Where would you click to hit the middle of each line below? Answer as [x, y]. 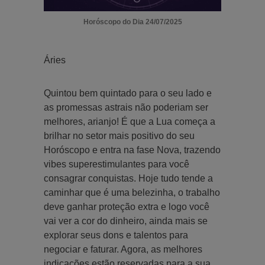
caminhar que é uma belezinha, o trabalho [132, 192]
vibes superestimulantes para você [117, 164]
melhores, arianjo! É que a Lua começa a [130, 121]
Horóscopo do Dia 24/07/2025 [132, 22]
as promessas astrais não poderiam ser [126, 107]
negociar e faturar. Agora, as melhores [123, 249]
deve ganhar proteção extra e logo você [127, 206]
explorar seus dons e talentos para [116, 235]
